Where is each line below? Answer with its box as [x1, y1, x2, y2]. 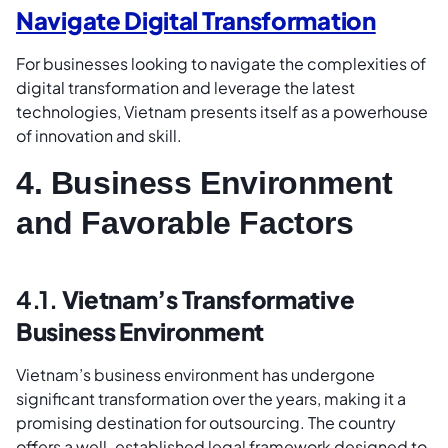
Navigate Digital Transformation [16, 5, 376, 36]
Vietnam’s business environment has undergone [16, 363, 375, 385]
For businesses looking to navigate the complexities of [16, 53, 426, 75]
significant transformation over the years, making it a [16, 387, 406, 409]
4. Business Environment [16, 164, 393, 201]
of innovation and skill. [16, 125, 182, 147]
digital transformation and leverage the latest [16, 77, 355, 99]
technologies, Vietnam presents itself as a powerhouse [16, 101, 428, 123]
